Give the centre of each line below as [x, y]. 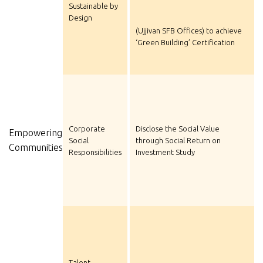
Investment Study [165, 152]
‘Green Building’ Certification [185, 43]
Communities [36, 147]
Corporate [87, 128]
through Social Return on [178, 140]
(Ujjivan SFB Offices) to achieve [189, 31]
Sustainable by [93, 6]
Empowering [36, 132]
